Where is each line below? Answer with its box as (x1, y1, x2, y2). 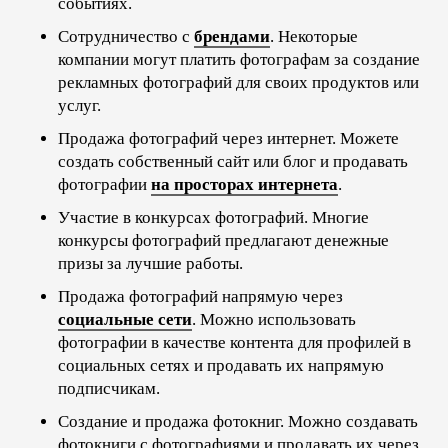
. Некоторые (270, 26, 358, 46)
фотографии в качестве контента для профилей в (58, 332, 411, 352)
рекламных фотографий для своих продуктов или (58, 72, 419, 92)
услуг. (58, 95, 101, 115)
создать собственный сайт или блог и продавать (58, 151, 408, 171)
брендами (194, 26, 270, 46)
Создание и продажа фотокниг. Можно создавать (58, 411, 418, 431)
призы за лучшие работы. (58, 253, 243, 273)
